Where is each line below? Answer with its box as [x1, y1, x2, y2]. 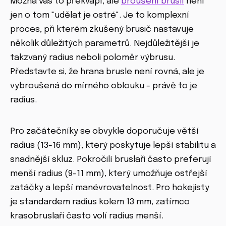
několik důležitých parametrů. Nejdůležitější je [10, 39, 199, 48]
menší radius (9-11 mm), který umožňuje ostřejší [10, 169, 207, 179]
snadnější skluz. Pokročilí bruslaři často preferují [10, 155, 211, 164]
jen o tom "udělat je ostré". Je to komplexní [10, 11, 189, 20]
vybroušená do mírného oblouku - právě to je [10, 82, 197, 91]
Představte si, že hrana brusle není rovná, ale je [10, 68, 204, 77]
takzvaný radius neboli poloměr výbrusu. [10, 53, 175, 63]
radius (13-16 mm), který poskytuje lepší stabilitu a [10, 141, 216, 150]
